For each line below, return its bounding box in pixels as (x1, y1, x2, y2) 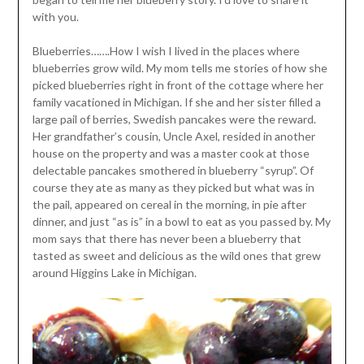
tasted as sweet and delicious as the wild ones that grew (32, 249, 321, 263)
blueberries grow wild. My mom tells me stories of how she (32, 61, 327, 76)
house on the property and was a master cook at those (32, 146, 310, 161)
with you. (32, 10, 79, 24)
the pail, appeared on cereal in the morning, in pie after (32, 197, 306, 212)
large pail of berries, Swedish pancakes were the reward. (32, 112, 316, 127)
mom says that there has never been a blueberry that (32, 232, 301, 246)
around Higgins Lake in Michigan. (32, 266, 197, 280)
